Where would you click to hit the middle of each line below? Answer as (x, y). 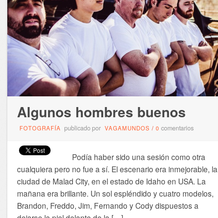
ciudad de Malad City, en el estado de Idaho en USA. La (111, 181)
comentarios (177, 128)
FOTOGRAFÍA (40, 128)
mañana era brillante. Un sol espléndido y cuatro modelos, (115, 193)
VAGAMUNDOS (127, 128)
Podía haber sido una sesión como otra (135, 157)
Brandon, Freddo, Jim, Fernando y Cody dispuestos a (108, 206)
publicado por (82, 128)
